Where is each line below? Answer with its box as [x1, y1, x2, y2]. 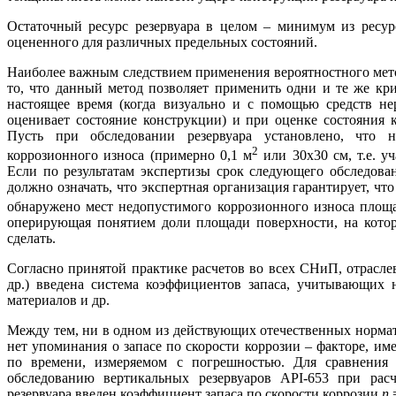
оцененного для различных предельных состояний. [7, 34, 317, 49]
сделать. [7, 231, 56, 247]
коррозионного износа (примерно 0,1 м [7, 148, 253, 164]
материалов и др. [7, 293, 110, 308]
